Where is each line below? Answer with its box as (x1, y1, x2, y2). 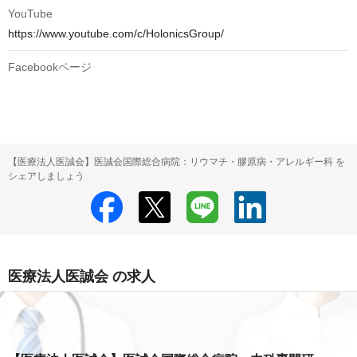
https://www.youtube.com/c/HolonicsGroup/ (8, 27, 224, 41)
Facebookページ (8, 61, 92, 74)
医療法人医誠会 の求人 (8, 269, 155, 285)
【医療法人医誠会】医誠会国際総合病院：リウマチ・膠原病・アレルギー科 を (8, 156, 345, 168)
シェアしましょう (8, 171, 84, 182)
